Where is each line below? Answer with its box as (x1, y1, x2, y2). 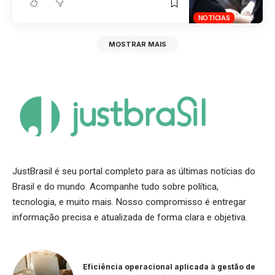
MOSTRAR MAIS (109, 40, 166, 49)
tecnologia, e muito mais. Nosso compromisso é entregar (12, 196, 246, 207)
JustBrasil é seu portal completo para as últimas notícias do (12, 165, 255, 177)
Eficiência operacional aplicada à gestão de (83, 262, 255, 272)
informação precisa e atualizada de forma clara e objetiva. (12, 211, 247, 223)
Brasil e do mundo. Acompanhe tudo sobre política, (12, 180, 219, 192)
